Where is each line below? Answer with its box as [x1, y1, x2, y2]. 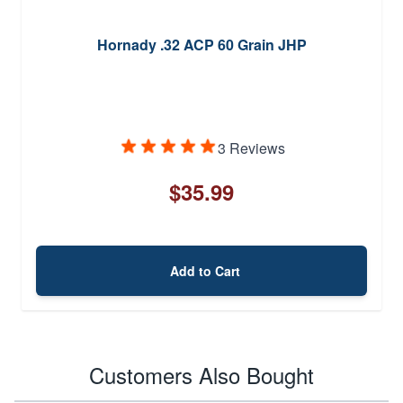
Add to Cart [170, 261, 240, 280]
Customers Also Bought [89, 358, 314, 390]
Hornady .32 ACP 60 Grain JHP [96, 33, 307, 55]
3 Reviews [217, 137, 285, 158]
